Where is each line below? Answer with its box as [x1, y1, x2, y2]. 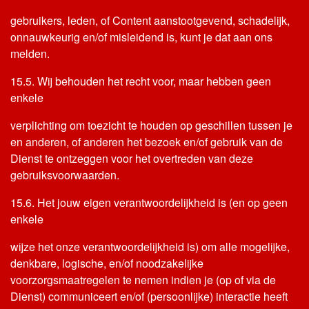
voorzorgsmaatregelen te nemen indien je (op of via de [10, 272, 276, 288]
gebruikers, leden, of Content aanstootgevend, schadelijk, [10, 12, 290, 28]
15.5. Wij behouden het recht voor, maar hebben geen [10, 73, 271, 89]
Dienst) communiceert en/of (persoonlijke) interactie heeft [10, 288, 288, 304]
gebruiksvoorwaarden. [10, 167, 119, 183]
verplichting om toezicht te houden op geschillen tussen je [10, 117, 292, 133]
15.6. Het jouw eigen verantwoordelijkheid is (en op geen [10, 195, 288, 210]
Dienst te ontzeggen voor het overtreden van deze [10, 150, 253, 166]
